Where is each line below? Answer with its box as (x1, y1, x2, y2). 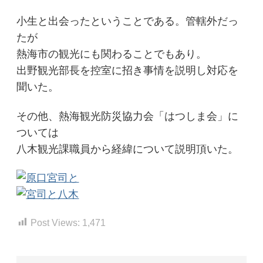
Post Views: (31, 217, 80, 228)
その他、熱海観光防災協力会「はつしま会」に (16, 110, 239, 122)
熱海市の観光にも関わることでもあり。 (16, 48, 207, 60)
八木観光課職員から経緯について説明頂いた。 (16, 143, 239, 155)
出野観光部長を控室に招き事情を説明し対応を (16, 64, 239, 76)
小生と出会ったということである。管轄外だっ (16, 15, 239, 27)
